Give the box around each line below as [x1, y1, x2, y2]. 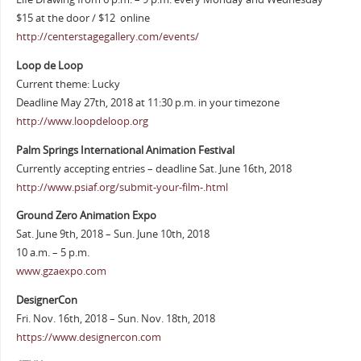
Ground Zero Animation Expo [15, 209, 156, 223]
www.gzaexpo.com [15, 264, 106, 279]
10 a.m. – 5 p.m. [15, 246, 89, 260]
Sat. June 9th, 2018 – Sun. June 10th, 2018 [15, 227, 210, 242]
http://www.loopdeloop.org [15, 114, 148, 128]
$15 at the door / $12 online [15, 11, 150, 26]
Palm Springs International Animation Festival [15, 143, 234, 157]
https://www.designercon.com [15, 330, 161, 344]
